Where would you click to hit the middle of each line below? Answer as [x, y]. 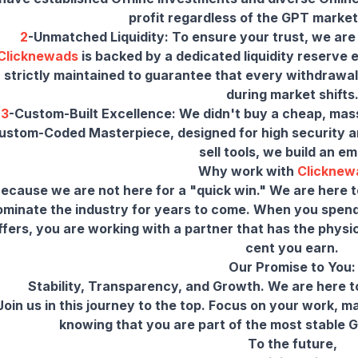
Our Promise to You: [292, 267]
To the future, [292, 343]
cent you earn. [292, 247]
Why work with [248, 171]
